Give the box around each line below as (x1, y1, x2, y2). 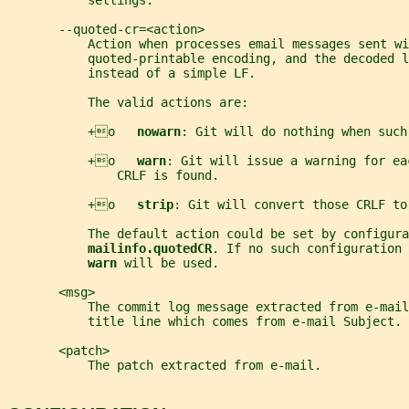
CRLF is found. (7, 168, 219, 184)
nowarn (137, 124, 181, 140)
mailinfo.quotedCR (88, 241, 212, 257)
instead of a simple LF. (7, 66, 256, 81)
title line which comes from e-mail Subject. (7, 314, 402, 330)
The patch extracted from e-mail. (7, 358, 321, 373)
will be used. (124, 256, 219, 271)
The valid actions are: (7, 95, 248, 110)
